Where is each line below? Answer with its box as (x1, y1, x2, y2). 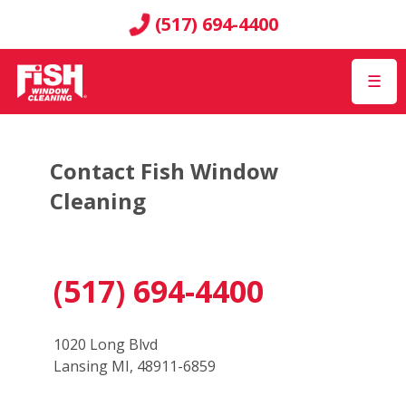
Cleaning (50, 186, 146, 217)
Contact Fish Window (50, 156, 279, 187)
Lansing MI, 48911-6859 (53, 356, 216, 377)
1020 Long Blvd (53, 334, 158, 355)
